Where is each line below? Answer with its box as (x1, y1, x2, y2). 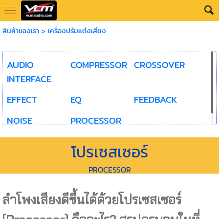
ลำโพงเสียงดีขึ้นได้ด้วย (2, 191, 119, 208)
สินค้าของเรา (2, 25, 39, 36)
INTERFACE (6, 72, 51, 86)
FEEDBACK (133, 92, 177, 107)
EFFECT (6, 92, 37, 107)
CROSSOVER (133, 58, 185, 72)
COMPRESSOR (70, 58, 127, 72)
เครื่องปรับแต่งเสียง (47, 25, 106, 36)
